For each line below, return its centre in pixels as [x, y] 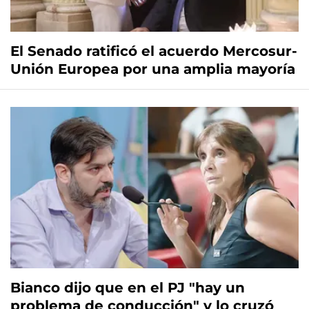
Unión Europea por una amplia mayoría [153, 69]
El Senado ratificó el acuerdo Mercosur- [154, 51]
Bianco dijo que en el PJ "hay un [128, 288]
